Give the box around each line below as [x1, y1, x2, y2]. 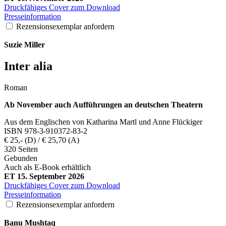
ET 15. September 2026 [4, 172, 84, 181]
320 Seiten [4, 145, 38, 153]
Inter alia [4, 60, 52, 73]
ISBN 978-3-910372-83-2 [4, 127, 87, 135]
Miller [24, 40, 45, 49]
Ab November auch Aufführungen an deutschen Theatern [4, 100, 203, 109]
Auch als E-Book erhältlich [4, 163, 91, 172]
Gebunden [4, 154, 37, 162]
